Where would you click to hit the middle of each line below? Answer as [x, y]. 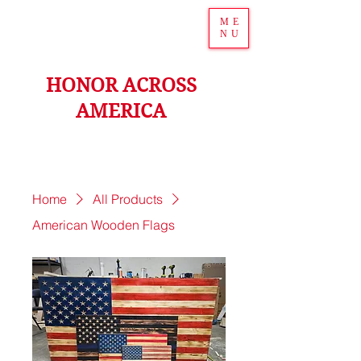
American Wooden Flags [104, 225]
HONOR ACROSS [121, 85]
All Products [128, 199]
